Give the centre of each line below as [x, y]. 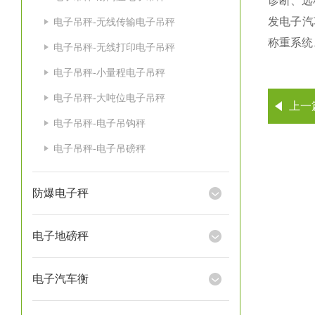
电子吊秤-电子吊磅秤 [99, 148]
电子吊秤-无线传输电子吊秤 [114, 22]
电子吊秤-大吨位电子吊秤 [109, 98]
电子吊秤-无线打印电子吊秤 [114, 47]
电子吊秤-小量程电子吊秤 [109, 72]
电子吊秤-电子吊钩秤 [99, 123]
